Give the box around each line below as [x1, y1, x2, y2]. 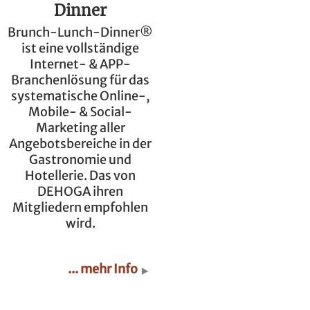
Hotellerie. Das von [25, 167, 136, 184]
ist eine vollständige [21, 40, 140, 57]
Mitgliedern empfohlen [12, 199, 149, 216]
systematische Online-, [11, 88, 150, 104]
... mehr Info [67, 261, 138, 277]
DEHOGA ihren [37, 183, 124, 200]
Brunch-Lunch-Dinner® [8, 24, 154, 41]
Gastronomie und [29, 152, 132, 168]
